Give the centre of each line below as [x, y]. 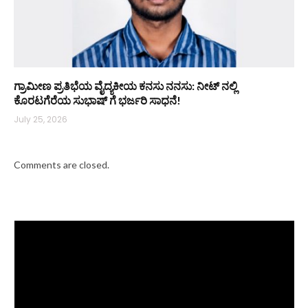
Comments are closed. [62, 164]
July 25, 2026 [41, 119]
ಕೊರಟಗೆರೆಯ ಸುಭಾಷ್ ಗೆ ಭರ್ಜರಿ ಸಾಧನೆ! [97, 100]
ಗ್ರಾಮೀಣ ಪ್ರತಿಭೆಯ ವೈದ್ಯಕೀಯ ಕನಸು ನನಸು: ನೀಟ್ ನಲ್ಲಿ [125, 85]
